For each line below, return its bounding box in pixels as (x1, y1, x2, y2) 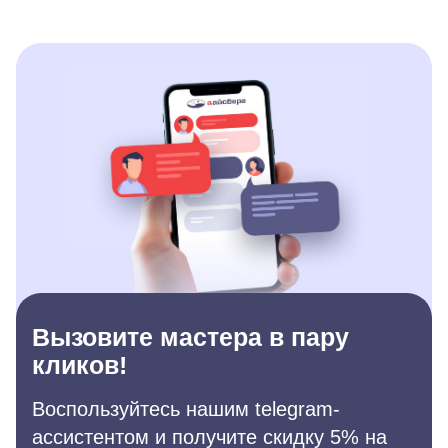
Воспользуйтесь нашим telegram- (32, 398, 340, 420)
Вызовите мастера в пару (32, 323, 349, 351)
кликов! (32, 351, 127, 379)
